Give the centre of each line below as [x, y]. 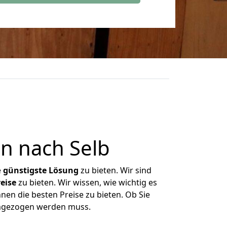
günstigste [25, 170]
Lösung [64, 170]
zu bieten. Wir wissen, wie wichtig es [86, 182]
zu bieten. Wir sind [115, 170]
